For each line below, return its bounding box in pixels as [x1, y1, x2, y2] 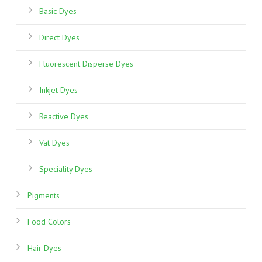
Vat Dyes [39, 137, 70, 149]
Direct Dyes [39, 32, 80, 43]
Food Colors [27, 216, 71, 227]
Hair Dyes [27, 243, 61, 254]
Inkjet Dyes [39, 85, 78, 96]
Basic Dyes [39, 6, 77, 17]
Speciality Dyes [39, 164, 92, 175]
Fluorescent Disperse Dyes [39, 58, 133, 70]
